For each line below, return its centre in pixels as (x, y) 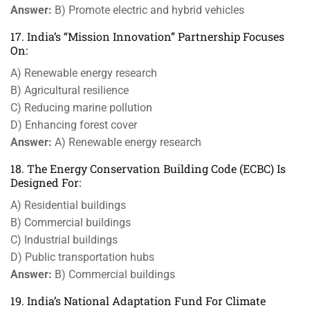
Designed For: (46, 182)
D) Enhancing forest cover (74, 125)
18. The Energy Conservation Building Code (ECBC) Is (148, 168)
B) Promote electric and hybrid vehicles (148, 10)
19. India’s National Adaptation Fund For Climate (138, 301)
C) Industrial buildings (64, 240)
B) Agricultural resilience (70, 90)
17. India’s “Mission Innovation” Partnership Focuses (147, 36)
